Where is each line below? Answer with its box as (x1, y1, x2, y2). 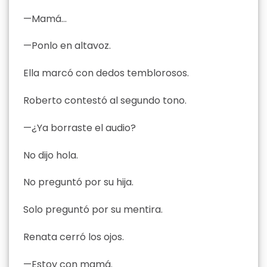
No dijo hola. (23, 148, 78, 162)
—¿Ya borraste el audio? (23, 120, 136, 135)
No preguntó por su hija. (23, 175, 133, 190)
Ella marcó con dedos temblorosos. (23, 66, 189, 80)
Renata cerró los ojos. (23, 229, 124, 244)
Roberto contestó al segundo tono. (23, 93, 187, 107)
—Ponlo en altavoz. (23, 39, 111, 53)
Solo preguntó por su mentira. (23, 203, 163, 217)
